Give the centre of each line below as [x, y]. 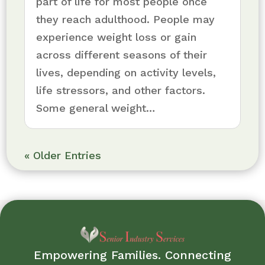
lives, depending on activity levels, [126, 72]
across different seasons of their [122, 54]
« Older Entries [63, 155]
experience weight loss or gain [117, 37]
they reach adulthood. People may [126, 19]
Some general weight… [96, 108]
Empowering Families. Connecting [132, 255]
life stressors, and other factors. [121, 90]
